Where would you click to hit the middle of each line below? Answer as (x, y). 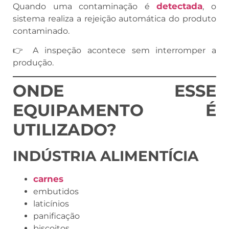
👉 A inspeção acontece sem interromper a (114, 51)
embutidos (56, 192)
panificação (56, 216)
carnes (48, 179)
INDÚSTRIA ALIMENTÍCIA (106, 156)
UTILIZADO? (65, 130)
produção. (33, 63)
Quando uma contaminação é (85, 6)
